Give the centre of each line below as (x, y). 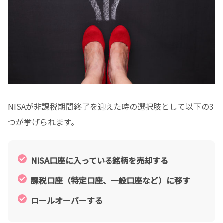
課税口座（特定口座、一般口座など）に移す (111, 180)
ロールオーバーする (67, 200)
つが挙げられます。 (43, 122)
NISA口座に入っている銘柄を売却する (100, 161)
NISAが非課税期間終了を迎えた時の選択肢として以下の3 (111, 106)
